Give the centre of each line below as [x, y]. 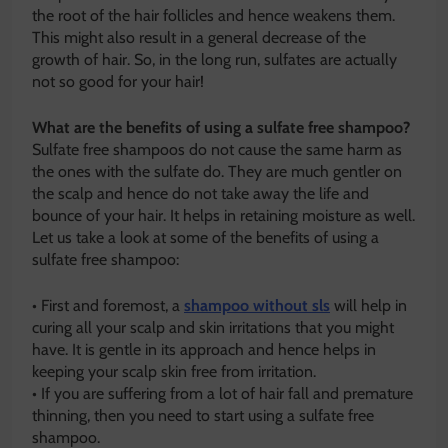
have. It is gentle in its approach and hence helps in [204, 350]
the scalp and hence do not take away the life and [200, 194]
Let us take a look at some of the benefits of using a [205, 238]
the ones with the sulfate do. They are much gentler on [217, 172]
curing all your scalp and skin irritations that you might [213, 328]
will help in [368, 306]
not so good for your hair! [118, 82]
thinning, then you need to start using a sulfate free [203, 416]
